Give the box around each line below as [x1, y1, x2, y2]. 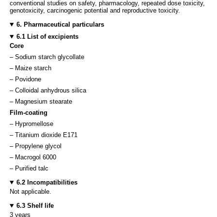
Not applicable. [10, 188, 51, 196]
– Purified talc [10, 165, 48, 172]
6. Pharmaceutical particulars [16, 21, 104, 29]
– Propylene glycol [10, 142, 62, 150]
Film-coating [10, 109, 47, 117]
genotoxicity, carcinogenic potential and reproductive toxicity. [10, 7, 180, 15]
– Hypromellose [10, 120, 53, 128]
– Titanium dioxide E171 [10, 131, 77, 139]
